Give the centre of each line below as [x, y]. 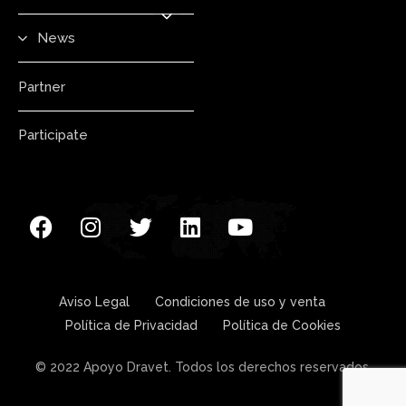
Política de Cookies [282, 326]
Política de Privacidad [131, 326]
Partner [42, 87]
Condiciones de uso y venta [240, 302]
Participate [53, 135]
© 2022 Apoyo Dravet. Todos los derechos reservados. [203, 367]
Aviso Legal [94, 302]
